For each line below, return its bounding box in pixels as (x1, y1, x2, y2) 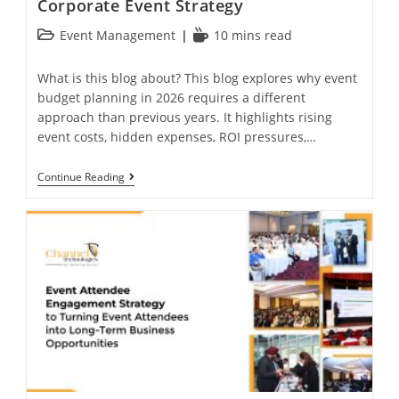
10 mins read (214, 26, 293, 44)
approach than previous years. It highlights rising (37, 108, 333, 126)
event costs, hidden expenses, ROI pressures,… (37, 127, 317, 145)
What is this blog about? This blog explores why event (37, 69, 358, 86)
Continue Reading (37, 168, 126, 184)
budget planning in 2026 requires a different (37, 88, 306, 106)
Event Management (60, 26, 176, 44)
